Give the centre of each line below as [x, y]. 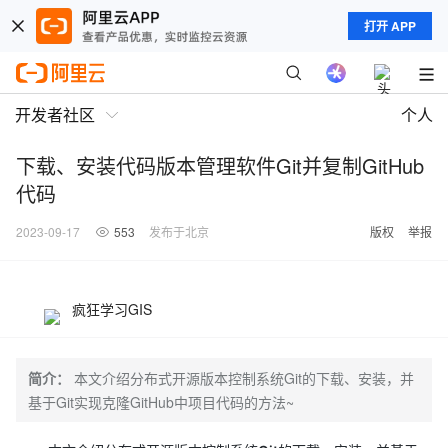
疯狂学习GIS [112, 309]
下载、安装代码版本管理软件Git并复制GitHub [220, 165]
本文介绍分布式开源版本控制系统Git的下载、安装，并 [244, 378]
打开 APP [390, 26]
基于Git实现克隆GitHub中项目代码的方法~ [161, 402]
